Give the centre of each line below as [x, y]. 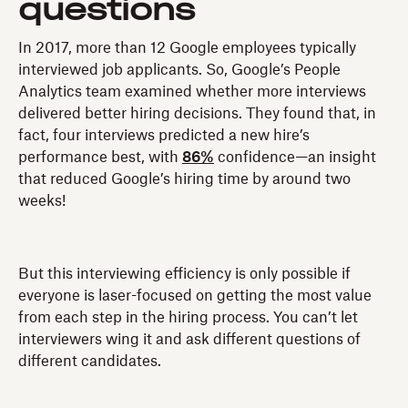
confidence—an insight [295, 157]
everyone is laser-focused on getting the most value [195, 296]
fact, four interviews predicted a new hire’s [164, 135]
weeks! [42, 201]
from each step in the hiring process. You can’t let [188, 317]
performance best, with [100, 157]
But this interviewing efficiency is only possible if [184, 274]
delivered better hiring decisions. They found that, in [197, 113]
